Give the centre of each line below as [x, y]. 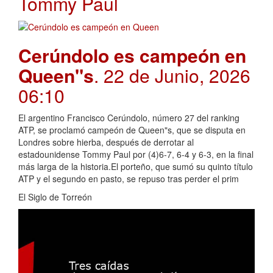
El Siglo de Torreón [55, 197]
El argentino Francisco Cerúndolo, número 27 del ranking [129, 117]
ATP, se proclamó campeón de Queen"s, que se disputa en [132, 129]
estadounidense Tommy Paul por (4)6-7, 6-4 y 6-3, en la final [136, 154]
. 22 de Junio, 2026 [172, 75]
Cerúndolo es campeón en [132, 55]
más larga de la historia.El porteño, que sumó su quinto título [136, 166]
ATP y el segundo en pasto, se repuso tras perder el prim [129, 178]
